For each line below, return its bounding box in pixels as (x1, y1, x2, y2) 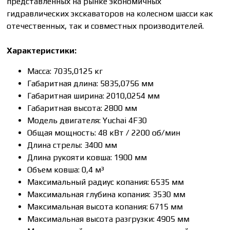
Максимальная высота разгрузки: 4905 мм (27, 214, 190, 224)
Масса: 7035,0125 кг (27, 66, 103, 76)
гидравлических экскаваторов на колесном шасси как (7, 8, 214, 18)
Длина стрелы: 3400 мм (27, 140, 118, 150)
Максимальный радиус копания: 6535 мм (27, 177, 184, 187)
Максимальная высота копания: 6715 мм (27, 201, 183, 212)
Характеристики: (7, 45, 77, 55)
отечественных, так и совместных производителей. (7, 21, 204, 31)
